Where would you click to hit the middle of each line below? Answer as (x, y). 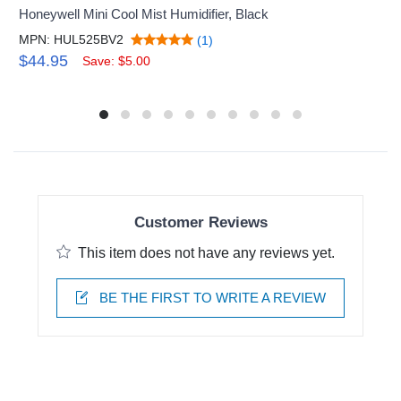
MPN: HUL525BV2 (72, 40)
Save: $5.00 (117, 61)
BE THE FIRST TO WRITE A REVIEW (211, 297)
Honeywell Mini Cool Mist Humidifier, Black (144, 14)
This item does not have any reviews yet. (206, 252)
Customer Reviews (200, 222)
